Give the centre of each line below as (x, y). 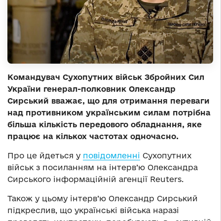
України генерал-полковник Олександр (92, 89)
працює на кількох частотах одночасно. (93, 136)
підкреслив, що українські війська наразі (93, 210)
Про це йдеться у (45, 156)
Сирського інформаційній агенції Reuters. (95, 179)
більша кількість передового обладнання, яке (105, 125)
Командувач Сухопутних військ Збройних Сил (106, 77)
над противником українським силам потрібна (109, 113)
